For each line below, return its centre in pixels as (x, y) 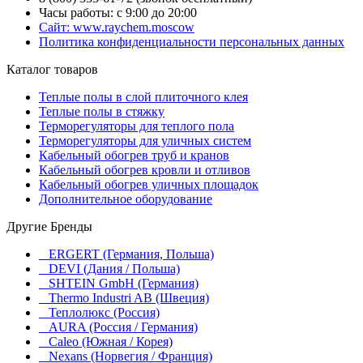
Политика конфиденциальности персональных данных (192, 42)
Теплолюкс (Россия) (104, 313)
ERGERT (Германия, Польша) (131, 254)
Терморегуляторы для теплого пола (137, 126)
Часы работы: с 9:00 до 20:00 (118, 13)
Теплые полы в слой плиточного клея (143, 97)
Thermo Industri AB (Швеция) (129, 298)
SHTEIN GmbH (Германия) (124, 284)
